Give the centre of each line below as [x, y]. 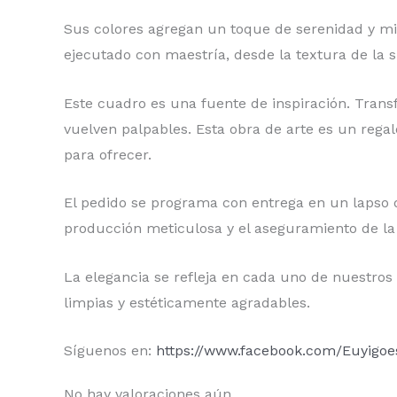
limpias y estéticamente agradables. [187, 302]
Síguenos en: [110, 351]
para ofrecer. [108, 154]
